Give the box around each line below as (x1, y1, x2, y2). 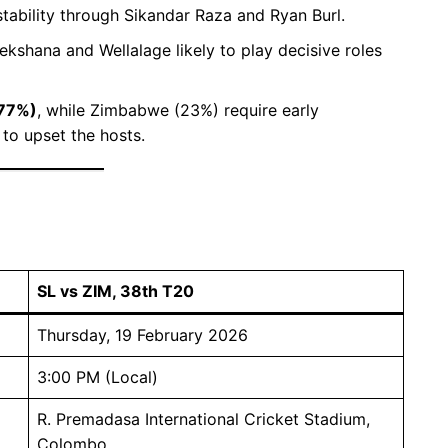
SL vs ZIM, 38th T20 (37, 280, 194, 301)
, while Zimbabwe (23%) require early (37, 99, 319, 120)
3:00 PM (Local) (37, 366, 158, 387)
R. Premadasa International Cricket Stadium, (37, 408, 370, 429)
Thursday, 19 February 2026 (37, 324, 248, 345)
